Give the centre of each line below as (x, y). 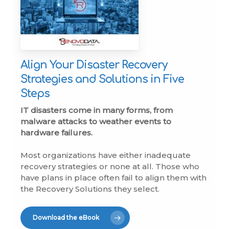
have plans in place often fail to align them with (114, 178)
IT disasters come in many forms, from (97, 110)
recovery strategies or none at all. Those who (110, 167)
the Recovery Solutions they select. (90, 189)
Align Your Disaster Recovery (94, 65)
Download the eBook (66, 217)
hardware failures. (57, 132)
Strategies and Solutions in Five (102, 79)
